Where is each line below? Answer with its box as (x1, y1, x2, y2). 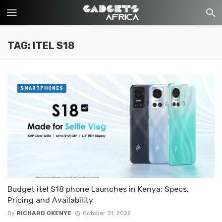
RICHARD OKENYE (16, 210, 71, 217)
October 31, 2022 (82, 210, 131, 217)
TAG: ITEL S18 (7, 40, 74, 52)
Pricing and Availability (7, 195, 93, 205)
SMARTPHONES (20, 86, 63, 91)
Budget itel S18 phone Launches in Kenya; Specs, (7, 184, 189, 194)
